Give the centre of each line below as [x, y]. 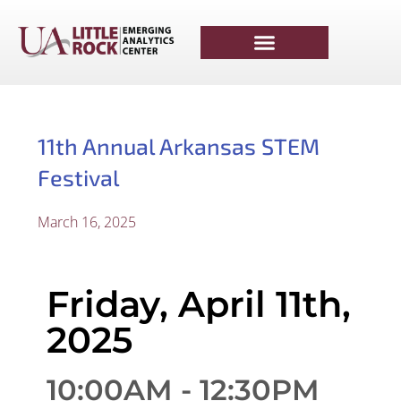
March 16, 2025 [87, 222]
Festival [79, 177]
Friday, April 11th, [199, 304]
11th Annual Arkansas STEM [179, 146]
